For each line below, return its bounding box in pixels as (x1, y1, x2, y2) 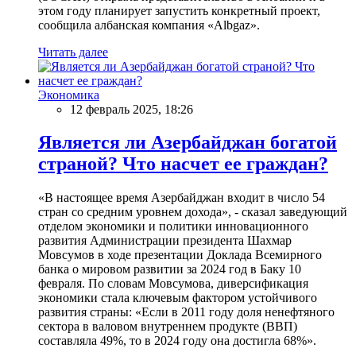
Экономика (38, 87, 99, 102)
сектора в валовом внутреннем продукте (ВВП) (38, 319, 297, 334)
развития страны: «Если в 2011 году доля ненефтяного (38, 305, 335, 319)
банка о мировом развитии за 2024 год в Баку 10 (38, 262, 301, 277)
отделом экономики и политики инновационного (38, 219, 308, 234)
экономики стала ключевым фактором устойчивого (38, 291, 317, 305)
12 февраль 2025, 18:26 (70, 102, 193, 116)
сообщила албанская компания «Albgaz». (38, 17, 260, 32)
